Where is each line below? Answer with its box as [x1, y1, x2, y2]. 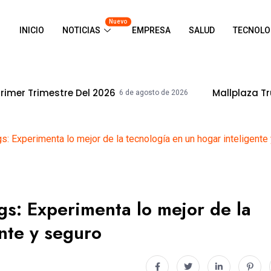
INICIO [19, 25, 44, 35]
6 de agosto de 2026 [47, 88, 116, 97]
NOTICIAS [62, 25, 100, 35]
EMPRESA [131, 25, 171, 35]
